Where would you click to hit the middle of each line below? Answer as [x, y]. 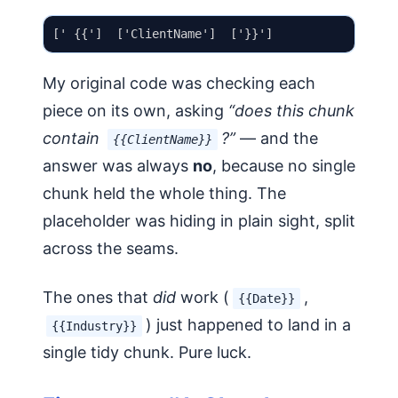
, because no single [284, 165]
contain [73, 138]
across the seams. [111, 248]
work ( [203, 297]
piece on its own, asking [135, 110]
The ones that [98, 297]
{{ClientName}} [163, 139]
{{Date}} [267, 298]
